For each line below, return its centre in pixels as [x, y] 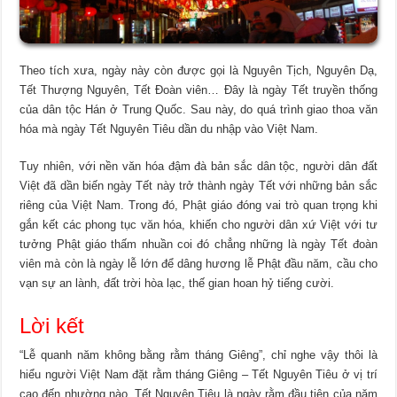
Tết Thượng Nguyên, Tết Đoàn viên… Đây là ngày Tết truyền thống [198, 90]
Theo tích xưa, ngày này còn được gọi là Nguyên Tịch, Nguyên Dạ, [198, 70]
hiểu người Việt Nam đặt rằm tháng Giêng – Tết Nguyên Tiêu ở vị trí [198, 374]
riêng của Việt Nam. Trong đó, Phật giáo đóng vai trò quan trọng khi [198, 205]
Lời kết [52, 325]
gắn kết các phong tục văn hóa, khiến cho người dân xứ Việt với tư [198, 224]
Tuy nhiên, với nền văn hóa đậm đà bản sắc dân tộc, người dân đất [198, 166]
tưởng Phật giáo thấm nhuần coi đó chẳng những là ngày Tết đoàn [198, 244]
